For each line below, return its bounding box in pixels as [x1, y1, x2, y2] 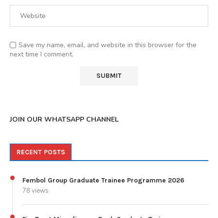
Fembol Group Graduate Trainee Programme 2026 [22, 176, 184, 184]
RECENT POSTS [17, 147, 65, 156]
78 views [22, 186, 49, 195]
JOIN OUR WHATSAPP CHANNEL [10, 114, 119, 124]
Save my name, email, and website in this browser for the [18, 40, 197, 50]
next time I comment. [10, 49, 73, 59]
